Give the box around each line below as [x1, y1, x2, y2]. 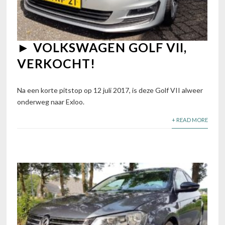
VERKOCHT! [17, 56, 96, 71]
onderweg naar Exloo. [17, 97, 85, 106]
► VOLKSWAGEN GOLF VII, [17, 40, 187, 55]
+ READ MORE [171, 116, 208, 123]
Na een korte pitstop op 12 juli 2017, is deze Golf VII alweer [17, 85, 203, 94]
